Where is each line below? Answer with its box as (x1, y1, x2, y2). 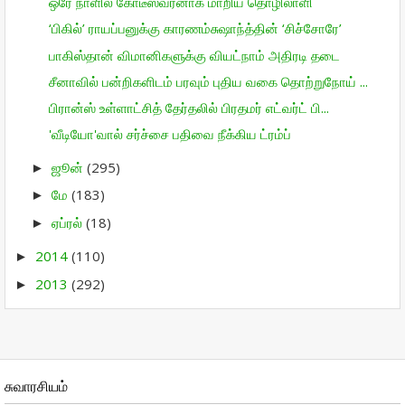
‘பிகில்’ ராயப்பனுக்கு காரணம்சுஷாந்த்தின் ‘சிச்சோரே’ (48, 19, 342, 38)
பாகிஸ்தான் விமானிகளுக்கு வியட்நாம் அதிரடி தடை (48, 45, 340, 64)
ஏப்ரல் (52, 212, 86, 231)
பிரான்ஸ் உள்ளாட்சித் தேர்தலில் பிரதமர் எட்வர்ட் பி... (48, 99, 329, 117)
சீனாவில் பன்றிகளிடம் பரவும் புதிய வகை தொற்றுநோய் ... (48, 71, 368, 90)
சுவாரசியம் (5, 378, 68, 395)
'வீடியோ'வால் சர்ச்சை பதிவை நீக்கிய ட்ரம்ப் (48, 125, 291, 144)
